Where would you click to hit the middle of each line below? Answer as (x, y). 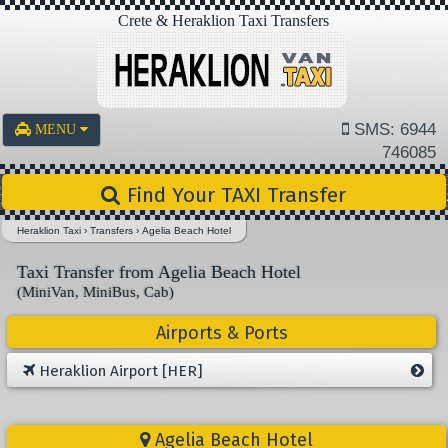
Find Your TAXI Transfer (234, 195)
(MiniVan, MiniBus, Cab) (96, 292)
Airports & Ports (221, 333)
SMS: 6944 (392, 129)
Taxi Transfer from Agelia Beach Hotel (159, 272)
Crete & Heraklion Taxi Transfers (224, 20)
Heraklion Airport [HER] (118, 371)
